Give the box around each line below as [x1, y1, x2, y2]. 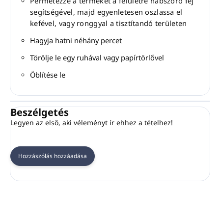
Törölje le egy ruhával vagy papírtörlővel [30, 53, 164, 63]
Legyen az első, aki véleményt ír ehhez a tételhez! [10, 118, 173, 128]
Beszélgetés [10, 106, 69, 119]
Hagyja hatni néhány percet [30, 35, 122, 46]
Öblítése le [30, 70, 65, 80]
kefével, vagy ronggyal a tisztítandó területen [30, 18, 187, 28]
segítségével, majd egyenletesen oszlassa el [30, 7, 183, 17]
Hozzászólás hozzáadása [18, 152, 87, 161]
